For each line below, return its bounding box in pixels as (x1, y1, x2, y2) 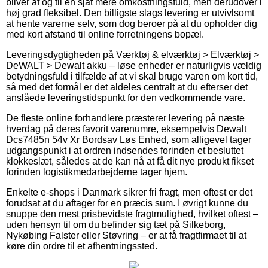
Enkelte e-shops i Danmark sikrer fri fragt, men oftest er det (6, 187, 252, 197)
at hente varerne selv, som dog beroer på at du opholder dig (6, 18, 257, 29)
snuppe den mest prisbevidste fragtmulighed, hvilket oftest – (6, 208, 258, 219)
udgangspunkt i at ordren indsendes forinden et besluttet (6, 145, 243, 156)
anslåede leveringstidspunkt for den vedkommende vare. (6, 92, 245, 103)
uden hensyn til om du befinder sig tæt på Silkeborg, (6, 219, 226, 230)
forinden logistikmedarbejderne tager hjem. (6, 166, 187, 177)
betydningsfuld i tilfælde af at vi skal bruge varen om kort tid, (6, 71, 258, 81)
